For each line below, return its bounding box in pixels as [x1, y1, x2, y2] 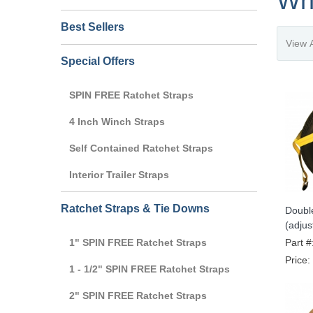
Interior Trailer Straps [69, 168, 169, 180]
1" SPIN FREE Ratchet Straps [69, 236, 207, 248]
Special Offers [61, 54, 135, 67]
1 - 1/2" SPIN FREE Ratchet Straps [69, 263, 230, 275]
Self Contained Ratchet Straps [69, 142, 213, 154]
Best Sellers [61, 20, 124, 33]
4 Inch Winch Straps [69, 115, 165, 127]
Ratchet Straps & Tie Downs [61, 202, 210, 214]
